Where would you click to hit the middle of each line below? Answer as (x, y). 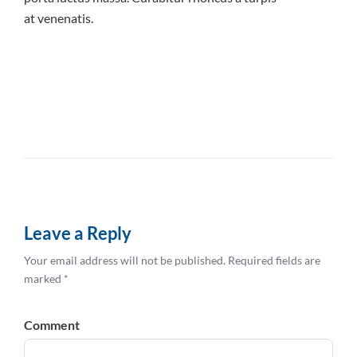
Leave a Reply (78, 233)
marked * (46, 278)
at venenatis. (59, 18)
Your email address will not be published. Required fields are (172, 260)
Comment (52, 324)
